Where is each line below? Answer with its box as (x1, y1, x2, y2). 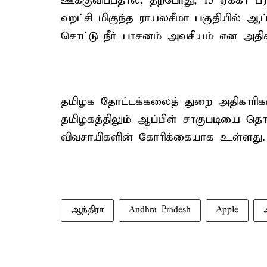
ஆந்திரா (71, 204, 104, 215)
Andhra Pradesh (129, 204, 191, 215)
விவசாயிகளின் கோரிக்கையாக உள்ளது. (61, 131, 265, 144)
